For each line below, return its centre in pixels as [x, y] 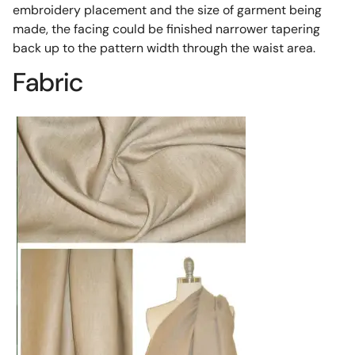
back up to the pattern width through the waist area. [164, 48]
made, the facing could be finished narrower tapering [166, 29]
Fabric [48, 83]
